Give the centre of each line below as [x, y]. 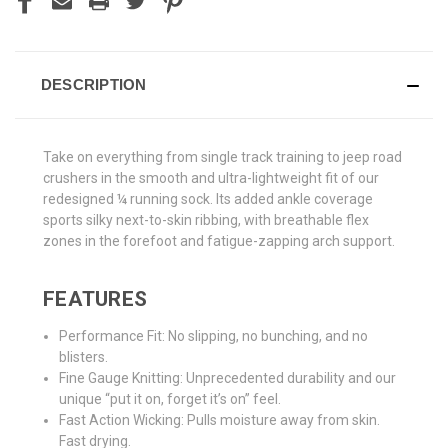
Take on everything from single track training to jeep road [222, 157]
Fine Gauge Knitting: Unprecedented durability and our [228, 378]
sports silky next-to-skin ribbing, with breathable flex [206, 220]
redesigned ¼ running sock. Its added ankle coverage [208, 199]
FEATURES [95, 299]
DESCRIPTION [93, 85]
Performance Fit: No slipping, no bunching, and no [214, 336]
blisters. [84, 357]
